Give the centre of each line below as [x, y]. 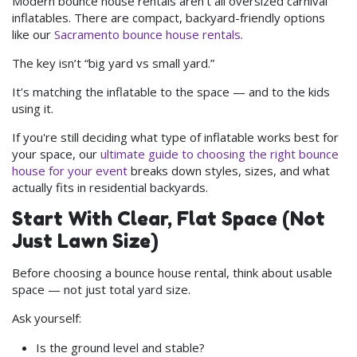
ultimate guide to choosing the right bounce [220, 153]
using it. [33, 108]
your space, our [56, 153]
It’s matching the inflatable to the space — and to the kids [171, 91]
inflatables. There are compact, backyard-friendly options [169, 17]
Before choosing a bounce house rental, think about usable [172, 272]
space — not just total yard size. [101, 289]
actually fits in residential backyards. [110, 187]
